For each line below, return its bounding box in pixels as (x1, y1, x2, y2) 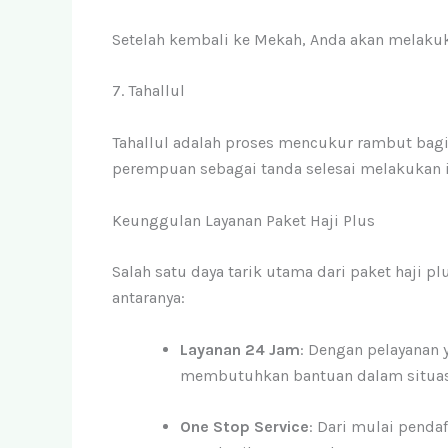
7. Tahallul (112, 81, 185, 101)
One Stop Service (180, 417, 309, 437)
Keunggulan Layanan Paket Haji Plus (112, 210, 375, 230)
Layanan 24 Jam (180, 339, 300, 359)
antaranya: (112, 288, 185, 308)
